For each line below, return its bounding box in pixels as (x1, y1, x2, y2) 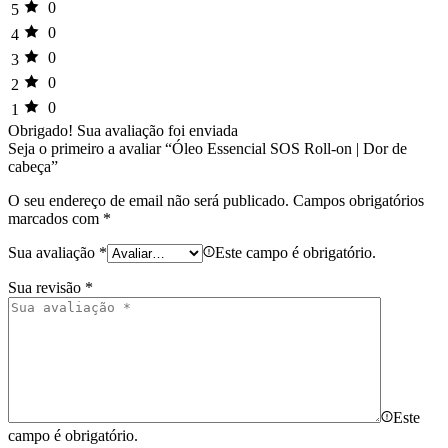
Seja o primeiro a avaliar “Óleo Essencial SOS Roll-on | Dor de (8, 139, 407, 157)
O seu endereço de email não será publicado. (8, 191, 289, 209)
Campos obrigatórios (293, 191, 424, 209)
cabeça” (8, 157, 58, 175)
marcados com (8, 209, 103, 227)
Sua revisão (8, 278, 85, 296)
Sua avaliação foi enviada (77, 121, 238, 139)
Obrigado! (8, 121, 73, 139)
